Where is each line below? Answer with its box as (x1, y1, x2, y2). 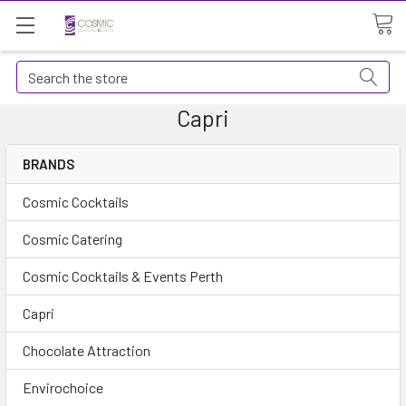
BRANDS (23, 156, 74, 172)
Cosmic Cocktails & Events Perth (23, 267, 223, 285)
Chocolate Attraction (23, 342, 150, 359)
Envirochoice (23, 379, 103, 396)
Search (16, 63, 58, 80)
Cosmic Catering (23, 230, 122, 247)
